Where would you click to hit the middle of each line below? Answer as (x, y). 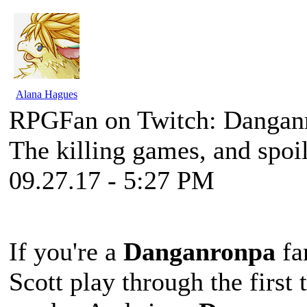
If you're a (66, 251)
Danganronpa (199, 251)
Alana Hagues (47, 94)
